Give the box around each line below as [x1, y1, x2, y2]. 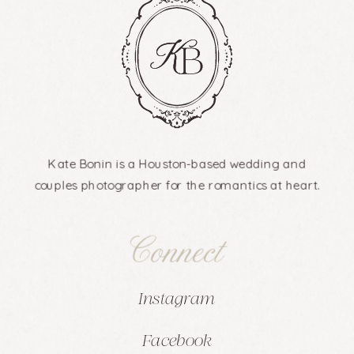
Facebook [141, 333, 213, 350]
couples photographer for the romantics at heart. [34, 176, 320, 193]
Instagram [138, 292, 216, 308]
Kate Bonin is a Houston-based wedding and [47, 156, 307, 171]
